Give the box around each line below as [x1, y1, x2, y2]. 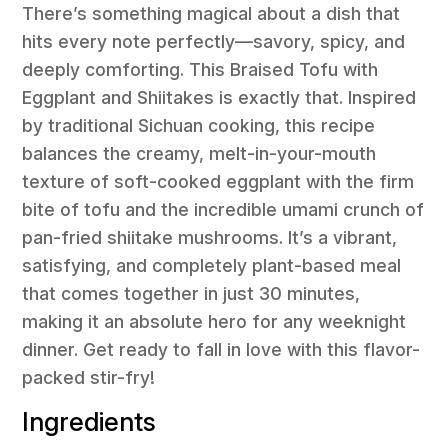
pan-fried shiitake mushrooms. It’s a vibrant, [22, 226, 398, 248]
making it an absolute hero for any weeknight [22, 310, 407, 332]
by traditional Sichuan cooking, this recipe [22, 114, 376, 136]
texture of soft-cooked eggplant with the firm [22, 170, 415, 192]
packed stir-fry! [22, 366, 156, 388]
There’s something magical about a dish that [22, 2, 401, 24]
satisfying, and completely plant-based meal [22, 254, 402, 276]
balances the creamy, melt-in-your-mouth [22, 142, 377, 164]
